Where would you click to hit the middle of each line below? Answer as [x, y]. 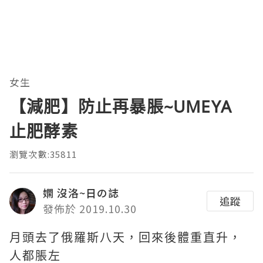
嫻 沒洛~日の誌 [81, 193]
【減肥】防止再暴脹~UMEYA [121, 107]
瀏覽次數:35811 [43, 154]
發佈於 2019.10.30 [90, 209]
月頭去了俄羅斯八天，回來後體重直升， [126, 238]
